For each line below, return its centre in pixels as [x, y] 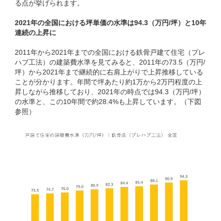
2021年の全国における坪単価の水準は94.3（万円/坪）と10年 [110, 22]
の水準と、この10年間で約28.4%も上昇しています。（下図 [108, 101]
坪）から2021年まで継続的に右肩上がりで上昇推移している [109, 72]
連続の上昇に [36, 32]
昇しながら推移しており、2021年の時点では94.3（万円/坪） [110, 92]
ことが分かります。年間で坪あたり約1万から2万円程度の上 [109, 82]
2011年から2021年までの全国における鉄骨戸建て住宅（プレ [110, 52]
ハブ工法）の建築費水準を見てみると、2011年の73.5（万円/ [110, 62]
